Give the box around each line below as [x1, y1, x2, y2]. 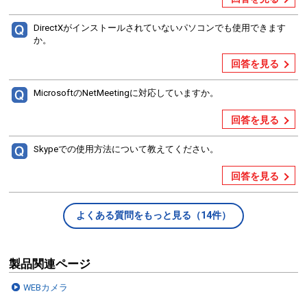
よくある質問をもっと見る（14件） [76, 210, 231, 222]
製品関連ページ [9, 257, 91, 271]
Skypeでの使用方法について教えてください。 [33, 144, 219, 155]
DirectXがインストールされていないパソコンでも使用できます [33, 23, 286, 34]
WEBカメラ [23, 282, 69, 293]
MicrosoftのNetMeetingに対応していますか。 [33, 88, 219, 99]
